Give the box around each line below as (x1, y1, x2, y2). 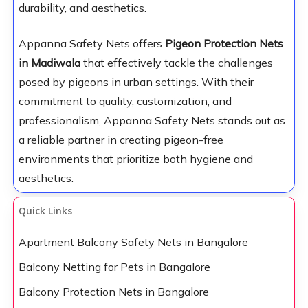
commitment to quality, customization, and (18, 94, 232, 109)
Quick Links (18, 204, 72, 218)
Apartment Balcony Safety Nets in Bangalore (18, 235, 248, 250)
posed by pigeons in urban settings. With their (18, 75, 254, 89)
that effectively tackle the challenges (82, 56, 273, 70)
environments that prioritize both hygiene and (18, 152, 253, 166)
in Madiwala (18, 56, 83, 70)
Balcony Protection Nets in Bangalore (18, 285, 209, 299)
